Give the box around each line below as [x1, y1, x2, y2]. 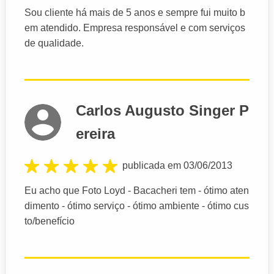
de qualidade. [24, 37, 84, 48]
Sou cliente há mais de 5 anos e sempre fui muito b [24, 7, 245, 18]
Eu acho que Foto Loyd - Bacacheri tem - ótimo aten [24, 185, 249, 196]
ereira [76, 125, 115, 142]
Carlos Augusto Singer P [76, 102, 249, 119]
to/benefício [24, 216, 75, 227]
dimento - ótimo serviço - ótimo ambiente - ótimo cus [24, 201, 249, 212]
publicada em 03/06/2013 [122, 160, 232, 171]
